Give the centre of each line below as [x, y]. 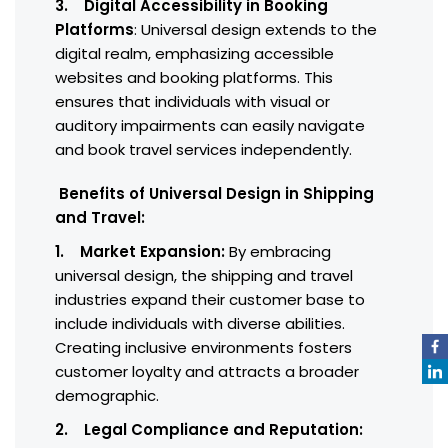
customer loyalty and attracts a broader [207, 372]
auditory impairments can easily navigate [210, 126]
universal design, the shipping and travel [204, 276]
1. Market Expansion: [140, 252]
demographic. [107, 396]
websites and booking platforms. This [194, 78]
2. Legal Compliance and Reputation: [209, 430]
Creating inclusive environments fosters [203, 348]
